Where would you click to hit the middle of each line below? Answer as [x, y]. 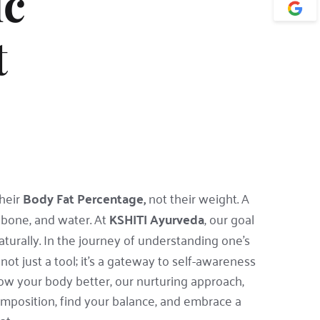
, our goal [229, 219]
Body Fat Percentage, [84, 199]
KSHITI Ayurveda [156, 219]
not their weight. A [197, 198]
